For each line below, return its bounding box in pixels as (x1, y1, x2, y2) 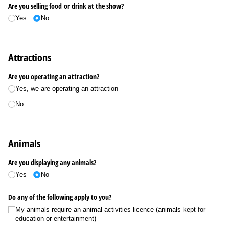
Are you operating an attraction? (8, 71, 99, 81)
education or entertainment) (15, 215, 97, 223)
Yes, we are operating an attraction (15, 84, 119, 93)
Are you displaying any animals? (8, 157, 96, 167)
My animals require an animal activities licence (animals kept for (15, 205, 206, 214)
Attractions (8, 51, 51, 65)
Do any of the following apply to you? (8, 192, 111, 202)
